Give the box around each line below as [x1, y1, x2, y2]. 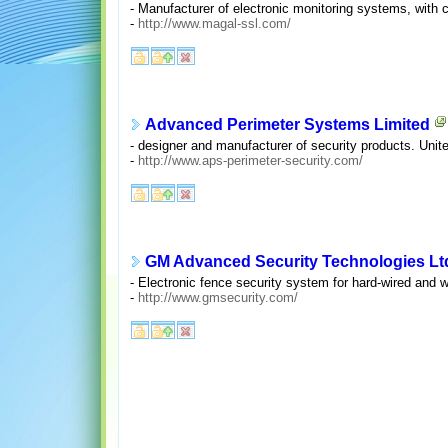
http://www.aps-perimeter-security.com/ [137, 152, 363, 168]
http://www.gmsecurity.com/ [137, 289, 298, 305]
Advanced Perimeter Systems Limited [144, 116, 430, 134]
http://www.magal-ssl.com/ [137, 15, 291, 31]
